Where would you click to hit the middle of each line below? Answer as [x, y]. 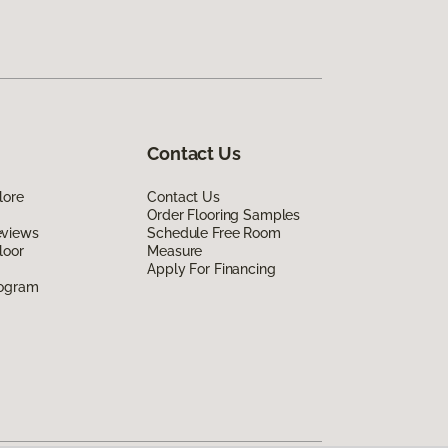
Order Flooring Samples [224, 214]
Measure [175, 250]
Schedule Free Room [214, 232]
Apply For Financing [211, 268]
